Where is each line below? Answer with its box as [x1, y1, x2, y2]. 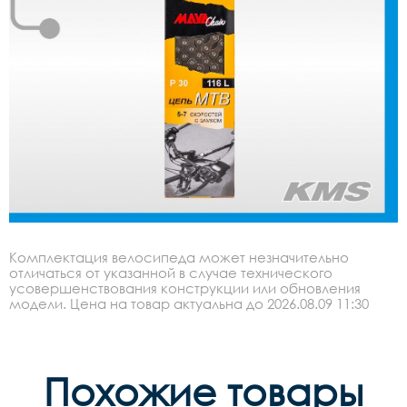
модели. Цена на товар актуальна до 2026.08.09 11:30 [9, 294, 369, 312]
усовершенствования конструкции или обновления [9, 279, 361, 296]
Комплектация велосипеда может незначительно [9, 248, 349, 265]
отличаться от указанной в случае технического [9, 263, 333, 281]
